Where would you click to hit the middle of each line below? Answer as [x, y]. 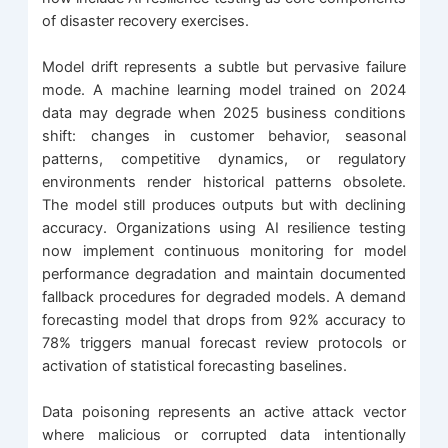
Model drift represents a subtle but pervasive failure [224, 67]
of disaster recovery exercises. [146, 20]
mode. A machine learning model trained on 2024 [224, 90]
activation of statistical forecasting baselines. [195, 366]
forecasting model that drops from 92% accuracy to [224, 320]
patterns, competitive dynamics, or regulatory [224, 159]
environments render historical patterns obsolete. [224, 182]
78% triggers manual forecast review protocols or [224, 343]
